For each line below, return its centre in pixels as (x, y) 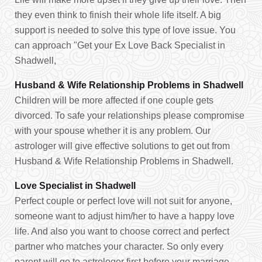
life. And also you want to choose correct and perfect (122, 231)
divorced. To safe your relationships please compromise (130, 116)
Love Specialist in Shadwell (75, 186)
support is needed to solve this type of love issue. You (125, 30)
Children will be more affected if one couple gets (114, 100)
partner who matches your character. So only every (119, 247)
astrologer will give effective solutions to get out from (122, 146)
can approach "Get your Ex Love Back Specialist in (120, 45)
